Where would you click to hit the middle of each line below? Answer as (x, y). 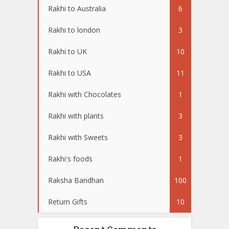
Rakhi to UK (67, 52)
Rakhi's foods (70, 159)
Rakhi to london (74, 30)
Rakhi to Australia (77, 9)
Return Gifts (68, 202)
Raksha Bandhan (76, 180)
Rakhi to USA (70, 73)
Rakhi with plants (76, 116)
